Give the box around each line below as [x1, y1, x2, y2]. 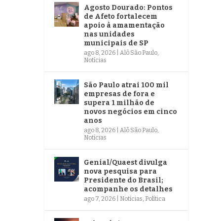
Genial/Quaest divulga [84, 158, 168, 167]
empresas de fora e [84, 89, 155, 98]
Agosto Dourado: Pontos [84, 3, 173, 12]
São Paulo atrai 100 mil [84, 80, 169, 89]
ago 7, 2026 [84, 195, 116, 202]
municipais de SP [84, 38, 149, 47]
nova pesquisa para [84, 167, 157, 176]
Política [145, 195, 166, 202]
